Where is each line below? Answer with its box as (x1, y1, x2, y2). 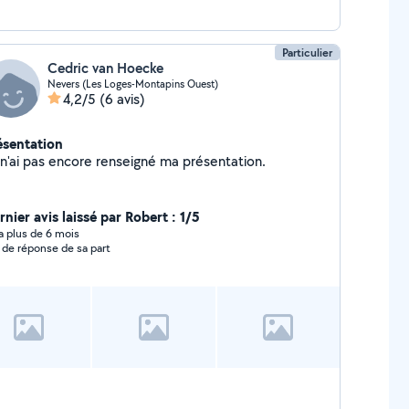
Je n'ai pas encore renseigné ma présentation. (182, 152, 266, 171)
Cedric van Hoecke (47, 58, 163, 78)
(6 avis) (99, 89, 145, 109)
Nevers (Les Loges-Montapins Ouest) (47, 77, 218, 90)
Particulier (282, 45, 333, 60)
